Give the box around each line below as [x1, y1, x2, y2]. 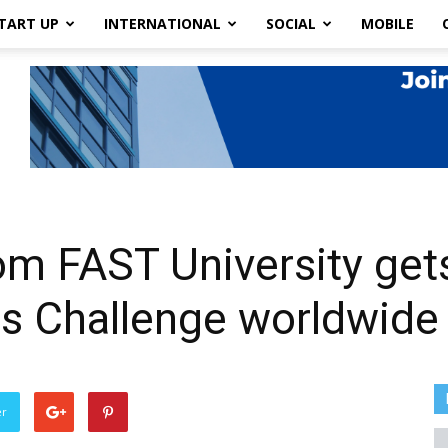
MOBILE [361, 14, 414, 33]
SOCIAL [266, 14, 316, 33]
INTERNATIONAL [104, 14, 221, 33]
